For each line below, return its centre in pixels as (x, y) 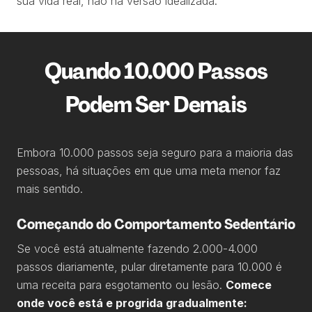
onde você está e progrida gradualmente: (132, 303)
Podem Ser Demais (156, 104)
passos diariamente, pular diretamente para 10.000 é (149, 267)
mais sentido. (50, 189)
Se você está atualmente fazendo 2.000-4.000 (137, 249)
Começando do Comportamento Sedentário (156, 224)
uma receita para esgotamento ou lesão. (121, 285)
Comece (249, 285)
